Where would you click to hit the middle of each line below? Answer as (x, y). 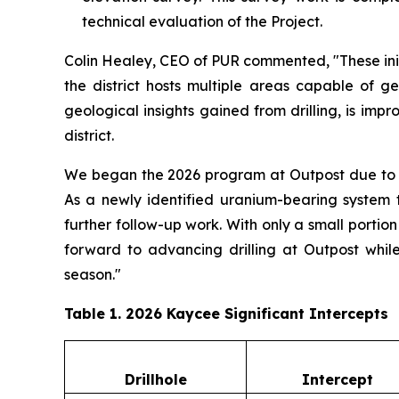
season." (93, 274)
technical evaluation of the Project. (202, 21)
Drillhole (155, 379)
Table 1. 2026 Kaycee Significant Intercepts (226, 313)
